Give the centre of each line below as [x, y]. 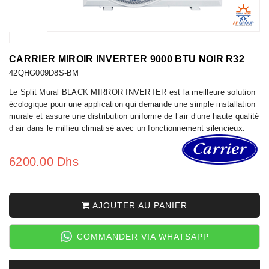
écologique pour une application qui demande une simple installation [132, 104]
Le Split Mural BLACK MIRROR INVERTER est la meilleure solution [132, 92]
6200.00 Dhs [44, 161]
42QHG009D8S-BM [44, 73]
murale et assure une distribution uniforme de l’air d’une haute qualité [134, 116]
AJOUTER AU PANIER [139, 205]
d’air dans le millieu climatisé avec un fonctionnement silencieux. [127, 128]
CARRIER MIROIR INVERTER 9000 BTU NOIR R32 [127, 59]
